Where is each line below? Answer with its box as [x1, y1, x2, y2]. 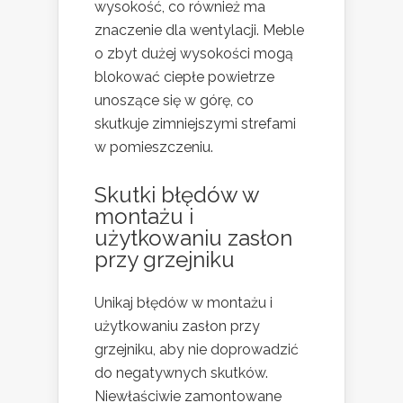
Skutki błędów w [94, 182, 259, 209]
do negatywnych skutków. [94, 364, 268, 382]
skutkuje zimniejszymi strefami [94, 115, 296, 133]
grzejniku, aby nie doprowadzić [94, 341, 299, 359]
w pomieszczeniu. [94, 139, 213, 157]
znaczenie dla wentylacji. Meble [94, 22, 304, 40]
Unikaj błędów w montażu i [94, 294, 273, 312]
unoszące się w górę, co [94, 92, 254, 110]
